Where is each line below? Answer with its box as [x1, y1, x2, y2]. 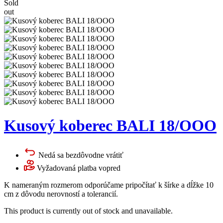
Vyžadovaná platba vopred [37, 163, 120, 172]
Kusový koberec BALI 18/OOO [4, 116, 217, 135]
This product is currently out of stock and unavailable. [4, 206, 173, 215]
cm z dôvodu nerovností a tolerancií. [4, 189, 118, 198]
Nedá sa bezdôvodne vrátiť [38, 150, 123, 159]
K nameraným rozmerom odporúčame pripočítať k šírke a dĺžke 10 [4, 180, 214, 189]
